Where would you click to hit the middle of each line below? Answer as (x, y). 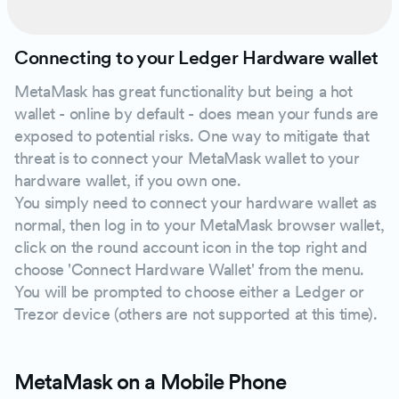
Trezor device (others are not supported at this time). (196, 313)
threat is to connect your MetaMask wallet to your (187, 158)
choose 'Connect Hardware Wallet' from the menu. (190, 269)
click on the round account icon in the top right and (191, 247)
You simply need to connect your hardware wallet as (196, 202)
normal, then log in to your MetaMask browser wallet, (199, 224)
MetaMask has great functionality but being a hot (183, 91)
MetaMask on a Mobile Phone (151, 381)
